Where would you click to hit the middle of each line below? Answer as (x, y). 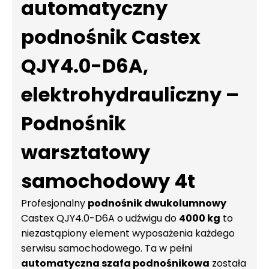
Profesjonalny (54, 203)
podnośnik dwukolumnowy (157, 203)
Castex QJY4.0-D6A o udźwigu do (100, 218)
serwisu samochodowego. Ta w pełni (107, 248)
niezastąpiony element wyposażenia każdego (128, 233)
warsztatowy (86, 152)
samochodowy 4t (108, 181)
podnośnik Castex (111, 37)
